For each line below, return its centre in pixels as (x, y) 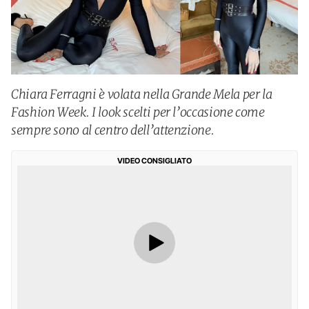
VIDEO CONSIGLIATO (154, 161)
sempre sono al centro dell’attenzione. (113, 130)
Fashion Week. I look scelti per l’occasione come (138, 112)
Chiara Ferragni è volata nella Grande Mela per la (142, 94)
